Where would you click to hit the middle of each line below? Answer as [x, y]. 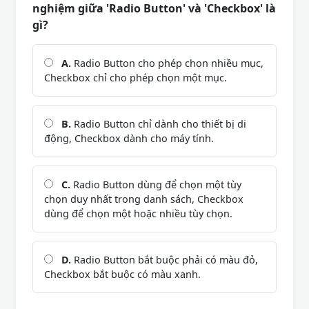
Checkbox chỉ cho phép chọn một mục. [136, 77]
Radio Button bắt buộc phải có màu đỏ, [165, 259]
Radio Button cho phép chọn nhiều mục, [167, 63]
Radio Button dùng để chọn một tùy [156, 184]
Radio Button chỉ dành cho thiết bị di [159, 123]
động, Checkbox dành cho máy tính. [129, 138]
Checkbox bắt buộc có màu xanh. [122, 274]
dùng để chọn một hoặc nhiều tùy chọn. [138, 213]
